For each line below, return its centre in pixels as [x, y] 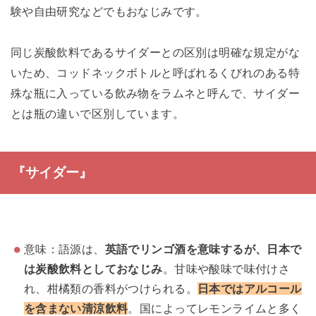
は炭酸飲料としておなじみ [93, 268]
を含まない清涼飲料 [76, 308]
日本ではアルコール [249, 288]
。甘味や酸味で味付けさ [226, 268]
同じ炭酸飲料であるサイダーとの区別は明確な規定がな [155, 52]
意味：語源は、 [64, 249]
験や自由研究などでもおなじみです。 [109, 11]
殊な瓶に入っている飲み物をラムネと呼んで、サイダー [155, 93]
